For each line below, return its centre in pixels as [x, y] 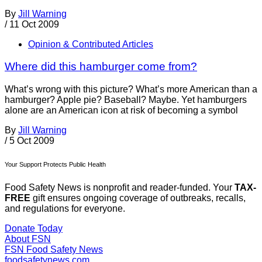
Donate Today [34, 228]
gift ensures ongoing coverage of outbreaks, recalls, [138, 198]
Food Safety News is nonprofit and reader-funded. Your [120, 187]
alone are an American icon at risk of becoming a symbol [121, 111]
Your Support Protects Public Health [55, 165]
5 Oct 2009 [32, 141]
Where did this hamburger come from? [101, 67]
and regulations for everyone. [65, 208]
